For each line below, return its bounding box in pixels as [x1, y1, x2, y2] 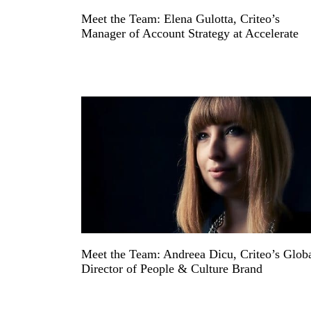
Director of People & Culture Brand [81, 261, 262, 276]
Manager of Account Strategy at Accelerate [81, 26, 299, 40]
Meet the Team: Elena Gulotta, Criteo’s [81, 11, 280, 26]
